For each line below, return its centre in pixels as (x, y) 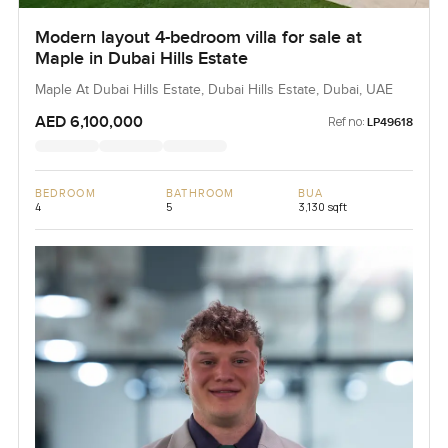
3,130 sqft (322, 207)
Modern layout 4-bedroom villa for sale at (198, 38)
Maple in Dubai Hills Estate (141, 59)
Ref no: (347, 122)
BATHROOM (200, 194)
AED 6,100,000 (88, 122)
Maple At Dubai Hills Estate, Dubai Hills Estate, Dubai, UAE (213, 90)
